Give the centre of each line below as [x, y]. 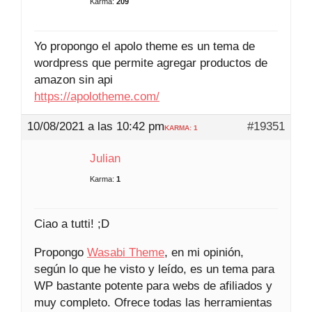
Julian [105, 158]
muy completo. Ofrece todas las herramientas [153, 302]
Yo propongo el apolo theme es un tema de [145, 46]
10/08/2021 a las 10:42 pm [96, 126]
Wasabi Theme [126, 252]
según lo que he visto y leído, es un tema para [154, 269]
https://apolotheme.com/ [97, 96]
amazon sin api [73, 79]
